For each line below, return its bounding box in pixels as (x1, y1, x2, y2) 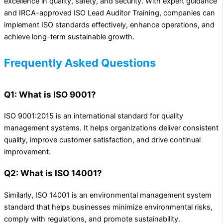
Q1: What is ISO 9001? (4, 89, 96, 100)
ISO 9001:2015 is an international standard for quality (4, 111, 183, 121)
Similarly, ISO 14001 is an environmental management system (4, 190, 212, 200)
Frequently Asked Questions (4, 56, 156, 69)
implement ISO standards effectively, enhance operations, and (4, 20, 215, 29)
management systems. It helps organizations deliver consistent (4, 123, 219, 133)
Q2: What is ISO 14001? (4, 168, 102, 179)
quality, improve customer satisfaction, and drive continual (4, 135, 201, 145)
